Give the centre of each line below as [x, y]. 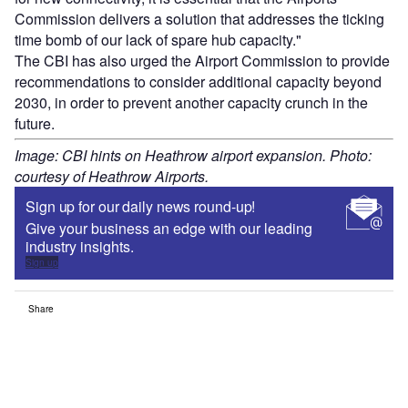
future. [35, 124]
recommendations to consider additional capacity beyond [198, 82]
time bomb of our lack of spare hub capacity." [158, 40]
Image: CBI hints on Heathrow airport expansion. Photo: [193, 156]
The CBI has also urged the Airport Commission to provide [202, 61]
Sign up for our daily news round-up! [141, 207]
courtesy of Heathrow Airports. [112, 177]
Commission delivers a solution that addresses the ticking [199, 19]
